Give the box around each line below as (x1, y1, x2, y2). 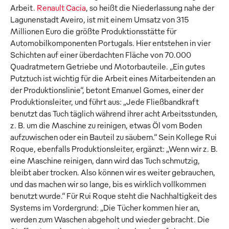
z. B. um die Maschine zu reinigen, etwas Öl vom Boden (10, 120, 202, 131)
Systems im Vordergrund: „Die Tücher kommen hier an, (10, 202, 200, 213)
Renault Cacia (37, 3, 86, 13)
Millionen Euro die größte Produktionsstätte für (10, 26, 176, 37)
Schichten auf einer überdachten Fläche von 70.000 (10, 50, 191, 60)
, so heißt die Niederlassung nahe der (86, 3, 214, 13)
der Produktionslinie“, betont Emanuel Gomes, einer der (10, 85, 203, 96)
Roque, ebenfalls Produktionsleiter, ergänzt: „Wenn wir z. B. (10, 144, 218, 154)
